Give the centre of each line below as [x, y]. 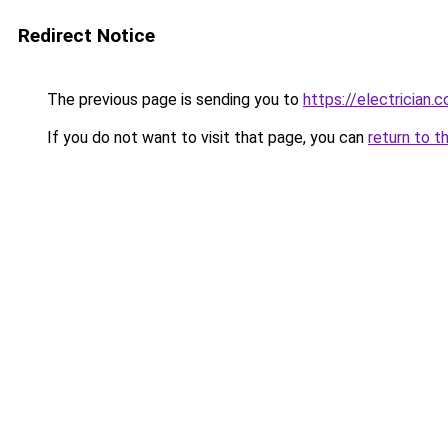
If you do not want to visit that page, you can [205, 137]
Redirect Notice [86, 35]
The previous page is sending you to [173, 99]
